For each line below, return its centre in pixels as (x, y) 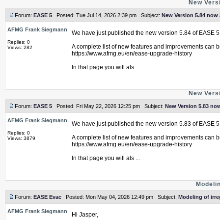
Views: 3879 (21, 138)
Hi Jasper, (85, 215)
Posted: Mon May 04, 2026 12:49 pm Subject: (120, 197)
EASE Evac (47, 197)
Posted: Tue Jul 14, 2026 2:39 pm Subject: (107, 15)
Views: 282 (20, 47)
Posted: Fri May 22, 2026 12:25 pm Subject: (109, 106)
